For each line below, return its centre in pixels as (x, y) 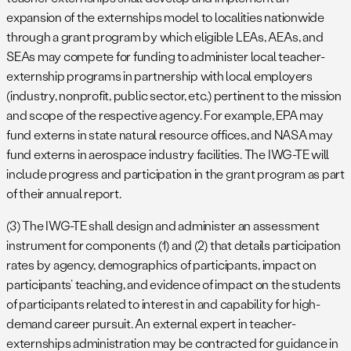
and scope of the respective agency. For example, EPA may (165, 115)
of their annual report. (64, 194)
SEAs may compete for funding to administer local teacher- (166, 56)
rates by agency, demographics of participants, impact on (161, 265)
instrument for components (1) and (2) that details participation (174, 245)
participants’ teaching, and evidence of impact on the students (174, 284)
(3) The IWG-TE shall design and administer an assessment (163, 226)
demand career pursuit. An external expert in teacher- (151, 324)
